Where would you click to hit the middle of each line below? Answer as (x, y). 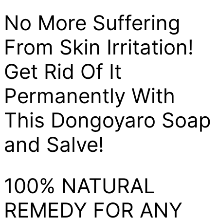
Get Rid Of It (63, 71)
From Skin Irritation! (99, 47)
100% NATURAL (80, 185)
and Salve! (54, 144)
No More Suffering (92, 22)
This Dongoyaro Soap (108, 120)
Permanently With (90, 95)
